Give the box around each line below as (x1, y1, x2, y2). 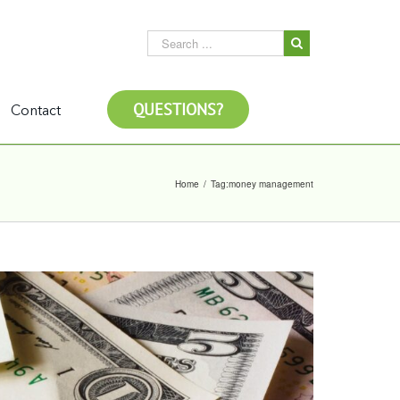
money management (229, 177, 313, 190)
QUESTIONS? (133, 99, 223, 120)
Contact (11, 104, 61, 119)
